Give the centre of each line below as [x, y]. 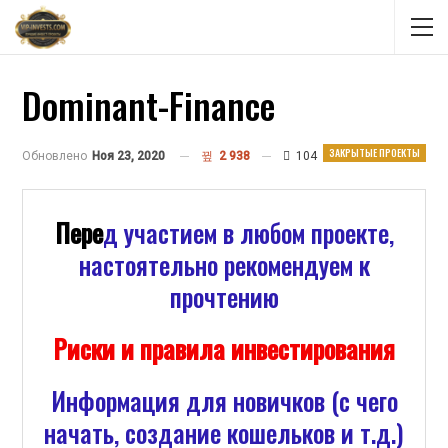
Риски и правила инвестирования [224, 348]
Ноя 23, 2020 [128, 156]
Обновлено [56, 156]
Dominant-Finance [148, 104]
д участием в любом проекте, [248, 232]
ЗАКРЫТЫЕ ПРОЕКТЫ [374, 152]
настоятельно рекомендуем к [224, 264]
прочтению [224, 296]
